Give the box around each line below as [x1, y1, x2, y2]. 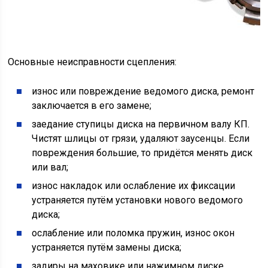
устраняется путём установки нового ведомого [32, 194, 243, 206]
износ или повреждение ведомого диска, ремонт [32, 86, 255, 98]
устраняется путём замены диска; [32, 242, 182, 254]
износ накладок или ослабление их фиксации [32, 180, 236, 192]
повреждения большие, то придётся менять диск [32, 147, 253, 159]
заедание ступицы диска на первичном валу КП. [32, 118, 250, 130]
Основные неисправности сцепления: [8, 56, 177, 68]
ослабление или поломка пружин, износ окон [32, 227, 235, 239]
